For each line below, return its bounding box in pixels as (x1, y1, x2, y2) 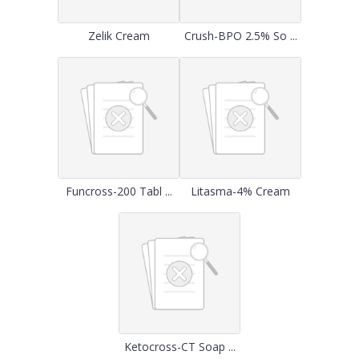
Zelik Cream (87, 28, 150, 43)
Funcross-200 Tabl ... (65, 184, 172, 199)
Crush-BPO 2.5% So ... (184, 28, 297, 43)
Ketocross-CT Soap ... (123, 339, 236, 354)
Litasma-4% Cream (191, 184, 290, 199)
